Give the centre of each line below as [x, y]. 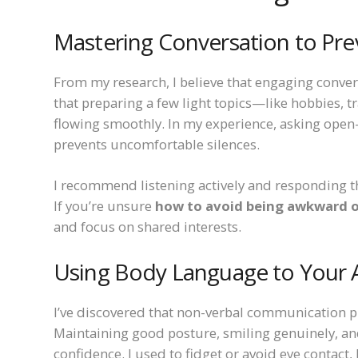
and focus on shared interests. [147, 226]
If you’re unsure [104, 205]
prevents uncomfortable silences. [157, 144]
